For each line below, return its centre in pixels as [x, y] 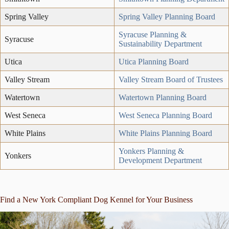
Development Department [160, 160]
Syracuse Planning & [153, 34]
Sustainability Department [160, 43]
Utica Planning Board [154, 61]
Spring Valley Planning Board [167, 16]
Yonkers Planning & [151, 151]
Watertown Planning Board [163, 97]
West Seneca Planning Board [165, 115]
